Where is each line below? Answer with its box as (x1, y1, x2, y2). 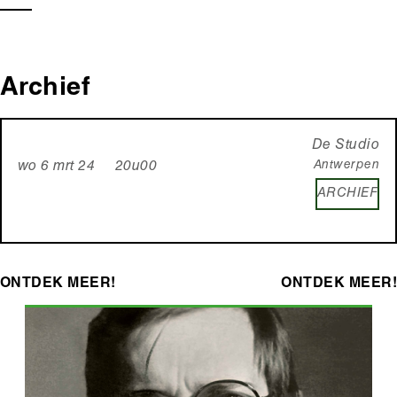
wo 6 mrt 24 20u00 (18, 160, 158, 175)
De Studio (311, 138, 379, 153)
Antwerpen (313, 159, 379, 172)
